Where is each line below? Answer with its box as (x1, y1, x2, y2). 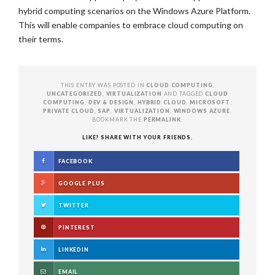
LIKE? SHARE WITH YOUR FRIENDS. (82, 134, 193, 141)
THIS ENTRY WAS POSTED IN (60, 82, 147, 88)
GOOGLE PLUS (58, 180, 105, 187)
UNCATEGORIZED (47, 90, 103, 97)
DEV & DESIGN (88, 99, 134, 106)
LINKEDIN (58, 246, 89, 253)
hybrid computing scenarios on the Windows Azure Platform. (18, 6, 250, 16)
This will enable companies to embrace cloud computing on (18, 20, 243, 30)
